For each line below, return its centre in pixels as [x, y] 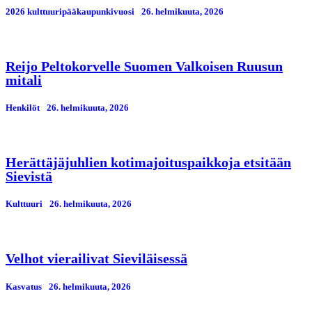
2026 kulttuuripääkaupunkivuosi [70, 11]
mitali [24, 80]
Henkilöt [23, 107]
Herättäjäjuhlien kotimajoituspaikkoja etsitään [148, 163]
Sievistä [29, 177]
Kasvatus [24, 286]
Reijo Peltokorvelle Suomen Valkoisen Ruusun [144, 66]
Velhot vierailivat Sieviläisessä [96, 259]
